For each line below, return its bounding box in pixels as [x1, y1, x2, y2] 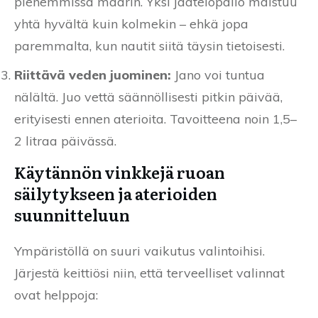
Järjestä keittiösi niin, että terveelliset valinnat [14, 265, 285, 282]
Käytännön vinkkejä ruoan [14, 160, 225, 185]
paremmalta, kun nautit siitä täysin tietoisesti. [14, 38, 285, 55]
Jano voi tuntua [171, 67, 265, 84]
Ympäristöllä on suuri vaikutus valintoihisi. [14, 243, 265, 260]
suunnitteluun [14, 203, 130, 227]
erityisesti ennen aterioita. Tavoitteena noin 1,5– [14, 111, 297, 128]
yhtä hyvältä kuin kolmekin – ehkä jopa [14, 16, 248, 33]
